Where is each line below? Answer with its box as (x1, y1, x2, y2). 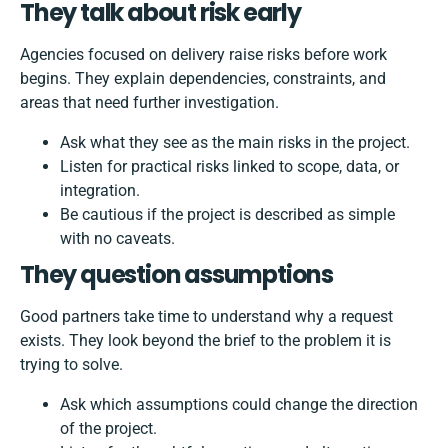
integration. (60, 181, 140, 201)
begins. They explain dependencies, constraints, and (20, 69, 386, 89)
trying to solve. (20, 355, 123, 375)
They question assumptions (20, 258, 333, 292)
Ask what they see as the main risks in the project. (60, 133, 410, 153)
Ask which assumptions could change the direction (60, 395, 418, 415)
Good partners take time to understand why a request (20, 307, 393, 327)
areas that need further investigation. (20, 93, 279, 113)
